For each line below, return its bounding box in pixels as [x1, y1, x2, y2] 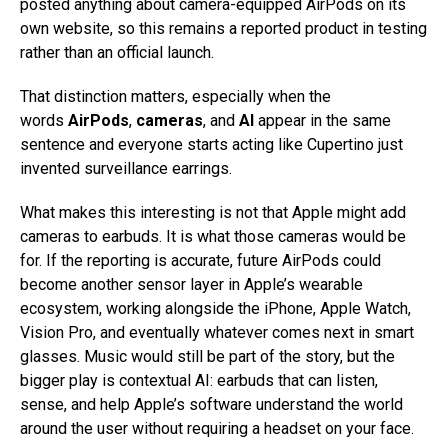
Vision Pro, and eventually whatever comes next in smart [20, 322, 414, 342]
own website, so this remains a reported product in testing [20, 18, 427, 38]
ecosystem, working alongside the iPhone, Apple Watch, [20, 298, 411, 318]
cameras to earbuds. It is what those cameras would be [20, 226, 406, 246]
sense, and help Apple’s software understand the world [20, 394, 403, 414]
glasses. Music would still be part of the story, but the [20, 346, 395, 366]
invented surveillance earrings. [20, 158, 236, 178]
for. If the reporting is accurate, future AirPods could [20, 250, 381, 270]
